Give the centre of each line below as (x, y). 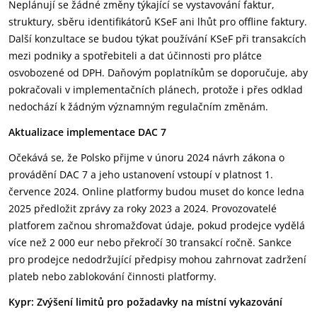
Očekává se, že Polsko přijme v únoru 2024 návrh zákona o (146, 157)
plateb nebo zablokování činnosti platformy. (113, 276)
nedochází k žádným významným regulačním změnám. (138, 106)
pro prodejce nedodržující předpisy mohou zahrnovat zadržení (157, 259)
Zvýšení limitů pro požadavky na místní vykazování (160, 302)
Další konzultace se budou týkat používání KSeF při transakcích (157, 39)
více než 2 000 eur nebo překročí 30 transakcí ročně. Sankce (150, 242)
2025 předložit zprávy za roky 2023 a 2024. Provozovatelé (143, 208)
